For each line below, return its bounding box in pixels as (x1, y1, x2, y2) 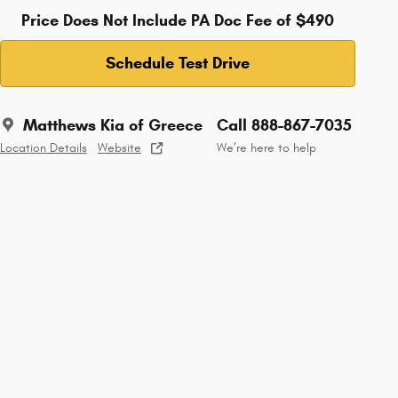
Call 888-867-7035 (217, 115, 352, 135)
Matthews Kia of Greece (23, 115, 203, 135)
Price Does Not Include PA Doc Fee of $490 (21, 10, 334, 30)
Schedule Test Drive (106, 52, 250, 73)
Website (98, 140, 141, 155)
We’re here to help (217, 140, 316, 155)
